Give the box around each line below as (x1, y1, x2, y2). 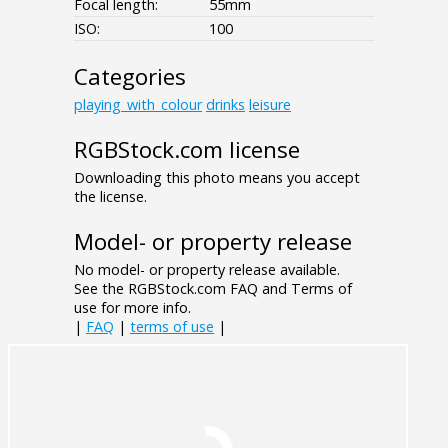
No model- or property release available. (74, 260, 340, 280)
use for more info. (74, 298, 191, 318)
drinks (206, 95, 245, 115)
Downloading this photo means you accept (74, 168, 360, 188)
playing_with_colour (74, 95, 202, 115)
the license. (74, 187, 147, 207)
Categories (74, 61, 186, 93)
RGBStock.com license (74, 134, 300, 166)
